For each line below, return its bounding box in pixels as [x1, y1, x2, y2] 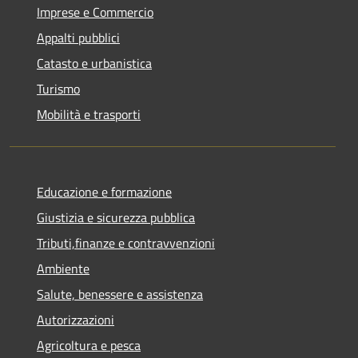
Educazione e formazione [37, 181, 172, 201]
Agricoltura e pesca [37, 335, 141, 355]
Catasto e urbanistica [37, 53, 152, 73]
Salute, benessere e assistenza [37, 284, 203, 304]
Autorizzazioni [37, 309, 114, 329]
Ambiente [37, 258, 89, 278]
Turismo [37, 78, 80, 98]
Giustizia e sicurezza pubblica [37, 207, 195, 227]
